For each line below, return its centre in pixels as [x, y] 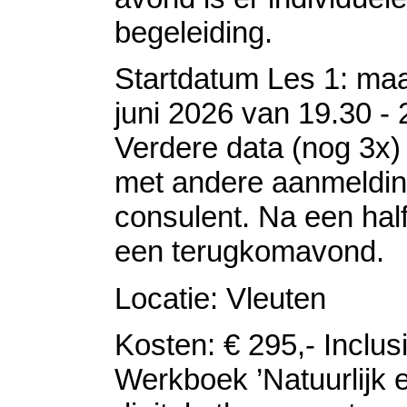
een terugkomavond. [249, 252]
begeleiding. [194, 32]
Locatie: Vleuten [220, 298]
